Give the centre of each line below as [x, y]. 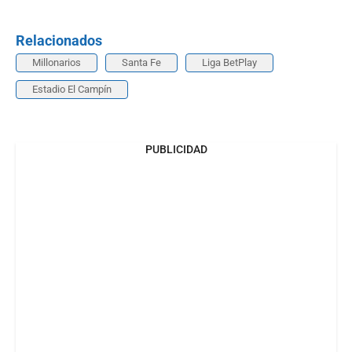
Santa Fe [141, 62]
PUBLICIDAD [176, 149]
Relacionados [59, 40]
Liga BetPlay [229, 62]
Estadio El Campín [72, 89]
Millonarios [57, 62]
